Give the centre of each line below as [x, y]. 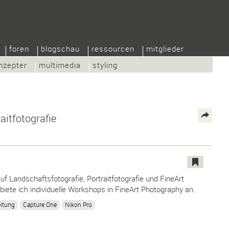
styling [105, 65]
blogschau [60, 49]
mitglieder [165, 49]
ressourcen [113, 49]
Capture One [40, 204]
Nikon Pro [78, 204]
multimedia [60, 65]
